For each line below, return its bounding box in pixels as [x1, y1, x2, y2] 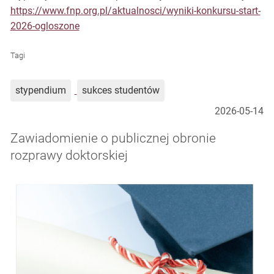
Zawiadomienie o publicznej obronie [10, 130, 216, 146]
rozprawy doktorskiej [10, 147, 128, 163]
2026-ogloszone [10, 20, 80, 32]
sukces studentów [81, 84, 160, 97]
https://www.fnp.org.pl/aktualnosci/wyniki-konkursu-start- [10, 5, 261, 17]
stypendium [15, 84, 66, 97]
